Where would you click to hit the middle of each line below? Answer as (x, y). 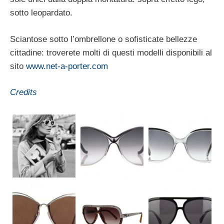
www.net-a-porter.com (67, 66)
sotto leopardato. (41, 13)
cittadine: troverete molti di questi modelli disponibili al (111, 52)
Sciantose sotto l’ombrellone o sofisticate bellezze (103, 39)
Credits (23, 92)
